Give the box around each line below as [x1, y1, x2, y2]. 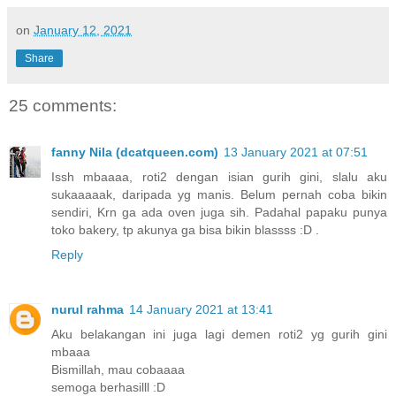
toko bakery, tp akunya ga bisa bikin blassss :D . [51, 222, 319, 237]
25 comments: [9, 96, 117, 116]
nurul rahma [51, 301, 124, 316]
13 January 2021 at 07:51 [224, 144, 368, 159]
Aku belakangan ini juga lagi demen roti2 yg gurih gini [51, 326, 387, 341]
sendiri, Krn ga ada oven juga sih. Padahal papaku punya [51, 204, 387, 219]
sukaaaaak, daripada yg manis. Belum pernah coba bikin [51, 187, 387, 202]
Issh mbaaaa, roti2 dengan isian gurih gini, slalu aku [51, 169, 387, 184]
